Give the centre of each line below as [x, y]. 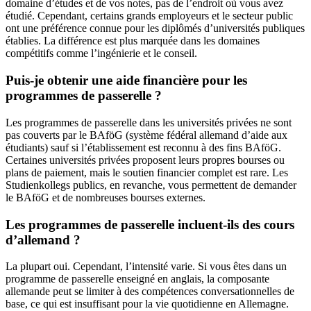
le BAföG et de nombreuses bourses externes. [106, 197]
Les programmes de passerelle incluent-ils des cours [150, 224]
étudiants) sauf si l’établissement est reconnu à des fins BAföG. [143, 147]
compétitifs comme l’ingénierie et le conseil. [101, 53]
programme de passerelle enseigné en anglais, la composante [137, 279]
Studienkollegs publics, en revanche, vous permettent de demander [151, 185]
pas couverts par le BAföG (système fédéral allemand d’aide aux [146, 135]
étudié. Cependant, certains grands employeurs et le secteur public [149, 16]
